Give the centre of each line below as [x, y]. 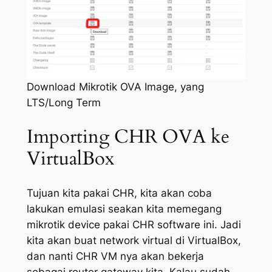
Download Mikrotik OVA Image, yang [115, 87]
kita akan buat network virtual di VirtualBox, [134, 241]
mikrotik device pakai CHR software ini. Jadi [134, 225]
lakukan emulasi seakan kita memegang [124, 209]
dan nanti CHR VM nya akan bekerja [115, 257]
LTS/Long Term [64, 103]
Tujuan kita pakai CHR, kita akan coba [119, 193]
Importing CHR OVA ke [128, 137]
